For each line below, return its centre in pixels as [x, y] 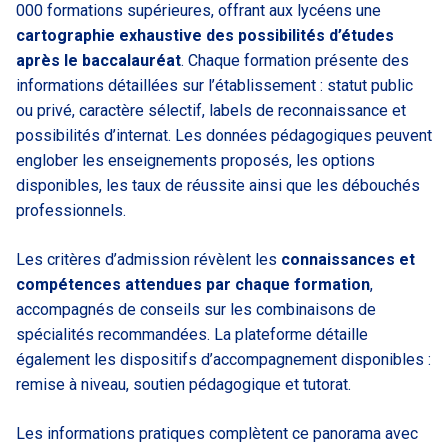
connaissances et [348, 259]
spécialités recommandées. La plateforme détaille [192, 334]
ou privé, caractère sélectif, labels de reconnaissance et [211, 110]
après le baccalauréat [98, 60]
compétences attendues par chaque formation [193, 284]
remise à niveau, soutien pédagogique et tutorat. [183, 384]
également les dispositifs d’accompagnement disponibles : [223, 359]
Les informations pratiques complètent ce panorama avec [217, 433]
